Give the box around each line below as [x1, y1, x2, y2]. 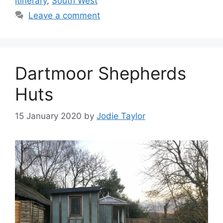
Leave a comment [28, 10, 101, 20]
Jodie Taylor [97, 111, 145, 121]
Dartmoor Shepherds [15, 62, 186, 84]
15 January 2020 [15, 111, 82, 121]
